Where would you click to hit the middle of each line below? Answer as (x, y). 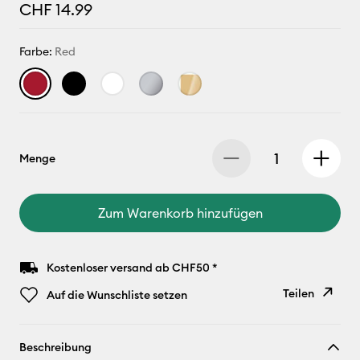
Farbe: (37, 51)
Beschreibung (55, 347)
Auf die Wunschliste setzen (117, 295)
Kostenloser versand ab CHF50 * (132, 268)
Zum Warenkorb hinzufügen (180, 213)
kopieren (284, 348)
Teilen (299, 293)
